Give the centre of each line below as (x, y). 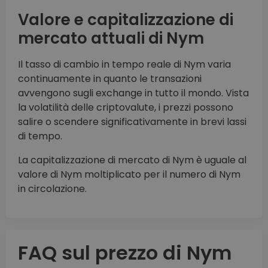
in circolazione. (52, 189)
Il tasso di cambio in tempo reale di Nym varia (124, 65)
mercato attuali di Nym (111, 39)
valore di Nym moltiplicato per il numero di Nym (129, 175)
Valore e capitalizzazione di (126, 20)
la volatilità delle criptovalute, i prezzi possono (126, 108)
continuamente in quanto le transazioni (110, 79)
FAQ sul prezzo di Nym (125, 253)
